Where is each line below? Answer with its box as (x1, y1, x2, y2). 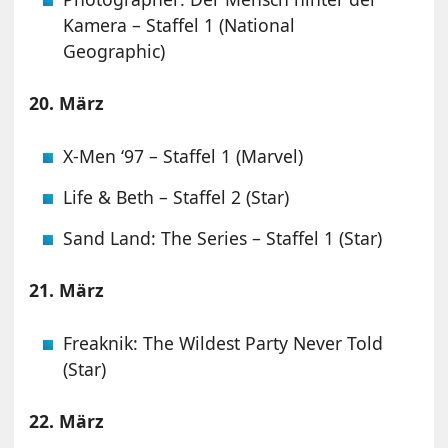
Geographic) (63, 38, 166, 63)
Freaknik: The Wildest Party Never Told (63, 330, 384, 355)
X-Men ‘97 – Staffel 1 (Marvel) (63, 143, 304, 168)
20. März (29, 90, 105, 115)
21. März (29, 277, 105, 302)
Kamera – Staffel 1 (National (63, 12, 296, 37)
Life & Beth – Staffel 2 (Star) (63, 184, 290, 209)
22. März (29, 408, 105, 433)
